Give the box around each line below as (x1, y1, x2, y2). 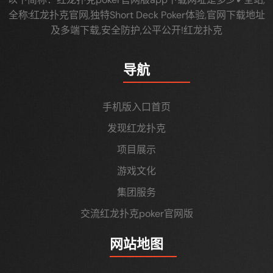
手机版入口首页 (102, 101, 171, 114)
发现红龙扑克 (107, 122, 166, 135)
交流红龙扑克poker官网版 (80, 207, 193, 221)
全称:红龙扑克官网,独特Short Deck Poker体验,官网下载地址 (8, 9, 265, 22)
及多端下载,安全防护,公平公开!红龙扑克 (51, 24, 222, 37)
